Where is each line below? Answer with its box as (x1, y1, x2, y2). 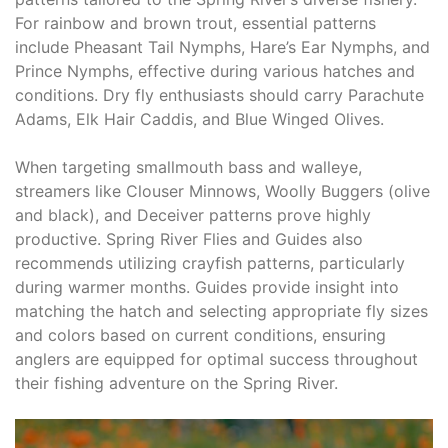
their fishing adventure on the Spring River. (15, 372, 338, 393)
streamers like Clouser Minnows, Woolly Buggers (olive (15, 180, 430, 201)
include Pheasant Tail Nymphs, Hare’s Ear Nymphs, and (15, 36, 430, 57)
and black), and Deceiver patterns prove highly (15, 204, 371, 225)
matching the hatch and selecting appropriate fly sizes (15, 300, 428, 321)
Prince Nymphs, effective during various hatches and (15, 60, 415, 81)
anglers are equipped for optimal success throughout (15, 348, 418, 369)
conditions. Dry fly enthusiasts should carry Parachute (15, 84, 424, 105)
